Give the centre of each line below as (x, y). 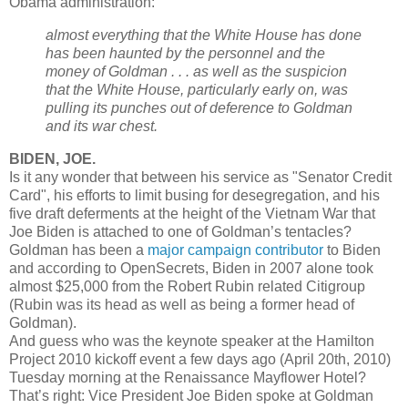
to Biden (354, 250)
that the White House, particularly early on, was (197, 89)
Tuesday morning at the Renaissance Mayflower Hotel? (188, 377)
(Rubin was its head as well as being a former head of (182, 304)
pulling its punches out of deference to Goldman (199, 107)
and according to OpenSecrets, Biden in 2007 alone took (191, 268)
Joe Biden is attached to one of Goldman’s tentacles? (180, 231)
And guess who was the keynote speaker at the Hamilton (192, 341)
